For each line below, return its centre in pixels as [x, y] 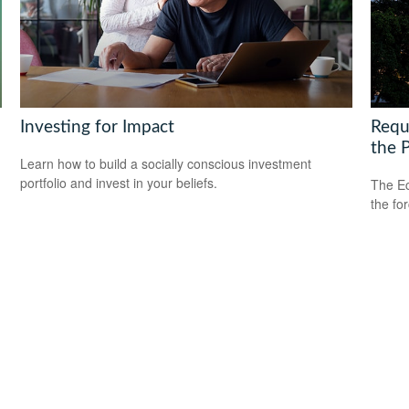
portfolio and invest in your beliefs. [119, 183]
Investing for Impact [98, 127]
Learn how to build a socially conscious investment [166, 164]
